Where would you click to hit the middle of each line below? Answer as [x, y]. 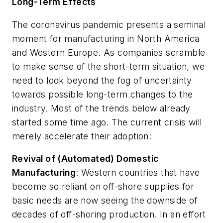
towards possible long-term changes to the [103, 94]
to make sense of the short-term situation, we [108, 66]
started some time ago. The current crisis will [107, 122]
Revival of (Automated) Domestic [85, 159]
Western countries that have [141, 173]
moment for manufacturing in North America [106, 38]
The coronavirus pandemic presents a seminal [109, 24]
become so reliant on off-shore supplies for [103, 187]
